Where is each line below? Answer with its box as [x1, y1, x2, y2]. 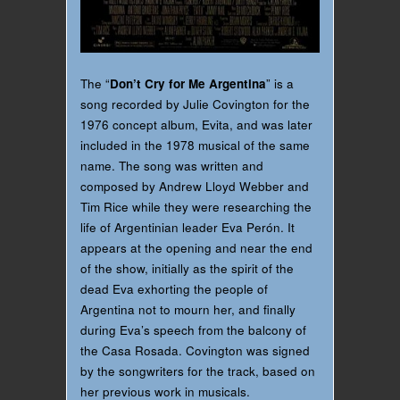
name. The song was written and [80, 157, 263, 175]
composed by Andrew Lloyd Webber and [80, 178, 309, 196]
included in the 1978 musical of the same [80, 137, 310, 154]
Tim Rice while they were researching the [80, 198, 312, 216]
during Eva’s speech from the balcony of [80, 321, 306, 339]
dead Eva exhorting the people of [80, 280, 268, 298]
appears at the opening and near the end [80, 239, 312, 257]
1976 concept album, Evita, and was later [80, 116, 312, 134]
